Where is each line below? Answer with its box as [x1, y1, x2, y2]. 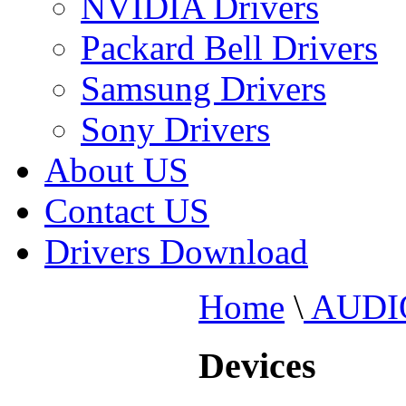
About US [44, 150, 188, 189]
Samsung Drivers [81, 69, 326, 108]
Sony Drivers [81, 110, 270, 149]
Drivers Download [44, 232, 308, 271]
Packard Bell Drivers [81, 28, 378, 67]
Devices [198, 344, 316, 386]
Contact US [44, 191, 209, 230]
